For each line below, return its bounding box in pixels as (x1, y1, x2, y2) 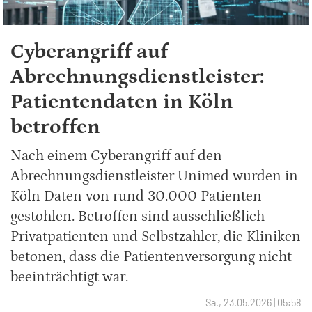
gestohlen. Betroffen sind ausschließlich (10, 208, 265, 226)
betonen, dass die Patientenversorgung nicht (10, 249, 292, 266)
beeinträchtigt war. (10, 269, 128, 286)
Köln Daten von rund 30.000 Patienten (10, 188, 262, 205)
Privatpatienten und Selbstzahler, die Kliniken (10, 228, 301, 246)
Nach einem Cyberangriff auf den (10, 148, 222, 165)
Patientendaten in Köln (10, 89, 233, 114)
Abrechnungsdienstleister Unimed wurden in (10, 168, 298, 185)
